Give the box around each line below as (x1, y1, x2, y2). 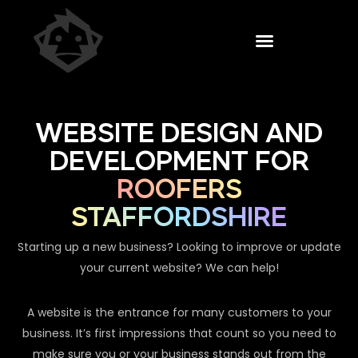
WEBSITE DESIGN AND (35, 121, 323, 148)
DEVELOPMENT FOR (49, 149, 309, 176)
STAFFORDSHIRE (71, 205, 287, 232)
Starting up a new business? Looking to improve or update (17, 239, 341, 256)
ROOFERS (116, 177, 242, 204)
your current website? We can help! (79, 260, 279, 276)
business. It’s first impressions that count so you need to (22, 325, 336, 342)
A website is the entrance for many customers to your (26, 304, 332, 321)
